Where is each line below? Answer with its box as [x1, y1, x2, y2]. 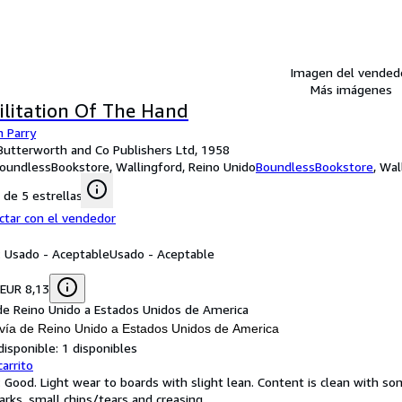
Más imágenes [310, 82, 392, 97]
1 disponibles [62, 340, 137, 355]
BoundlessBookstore [256, 159, 373, 174]
